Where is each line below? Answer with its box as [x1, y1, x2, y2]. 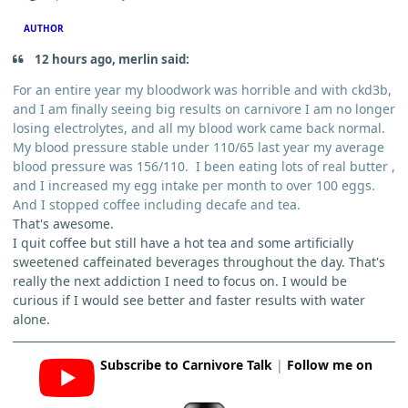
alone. [13, 310, 54, 328]
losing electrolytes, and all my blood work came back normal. [13, 118, 385, 137]
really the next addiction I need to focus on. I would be [13, 271, 347, 290]
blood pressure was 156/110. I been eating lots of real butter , [13, 157, 395, 175]
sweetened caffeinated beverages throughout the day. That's [13, 252, 385, 270]
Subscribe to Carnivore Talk [99, 355, 272, 373]
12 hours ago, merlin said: [32, 50, 190, 67]
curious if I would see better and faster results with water [13, 291, 365, 309]
